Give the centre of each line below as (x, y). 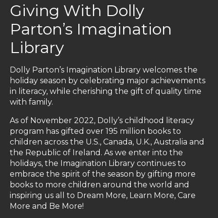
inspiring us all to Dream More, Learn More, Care (103, 195)
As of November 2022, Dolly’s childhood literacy (102, 120)
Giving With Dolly (77, 10)
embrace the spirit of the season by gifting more (103, 174)
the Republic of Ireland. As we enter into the (96, 153)
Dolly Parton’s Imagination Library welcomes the (104, 70)
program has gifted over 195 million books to (95, 131)
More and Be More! (47, 206)
